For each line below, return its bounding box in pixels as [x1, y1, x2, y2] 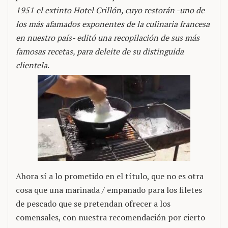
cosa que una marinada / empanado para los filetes [16, 184, 202, 195]
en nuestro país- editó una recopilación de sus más [16, 32, 199, 43]
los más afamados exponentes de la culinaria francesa [16, 18, 210, 30]
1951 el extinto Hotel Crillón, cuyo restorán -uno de [16, 5, 205, 16]
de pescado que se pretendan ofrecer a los [16, 198, 170, 209]
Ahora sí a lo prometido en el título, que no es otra [16, 170, 204, 182]
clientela [16, 60, 47, 71]
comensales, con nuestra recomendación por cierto [16, 212, 205, 223]
